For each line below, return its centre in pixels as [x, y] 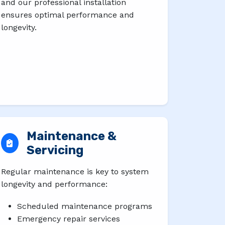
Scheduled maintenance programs [85, 206]
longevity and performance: [54, 184]
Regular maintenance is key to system [75, 171]
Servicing [55, 150]
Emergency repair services [69, 219]
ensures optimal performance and [68, 15]
